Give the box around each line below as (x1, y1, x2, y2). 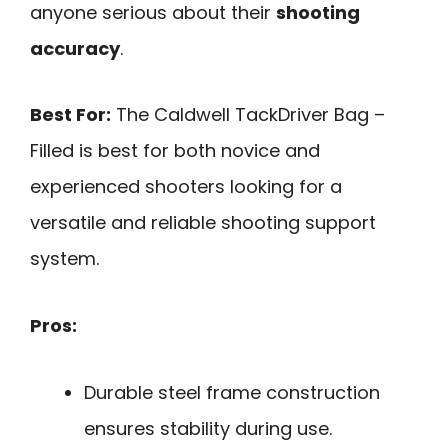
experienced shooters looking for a (30, 174, 342, 200)
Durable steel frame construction (84, 379, 380, 405)
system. (30, 246, 99, 272)
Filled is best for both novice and (30, 138, 320, 164)
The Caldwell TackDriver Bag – (111, 102, 385, 128)
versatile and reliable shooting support (30, 210, 376, 236)
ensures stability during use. (84, 415, 332, 441)
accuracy (30, 35, 120, 61)
